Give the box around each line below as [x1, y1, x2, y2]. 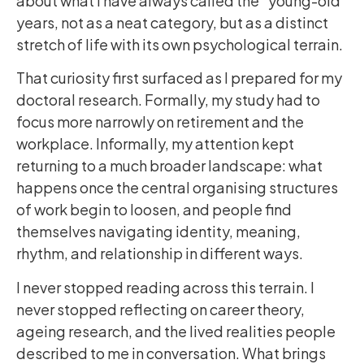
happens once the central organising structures [16, 178, 338, 197]
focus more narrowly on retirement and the [16, 112, 304, 132]
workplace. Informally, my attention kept [16, 134, 294, 154]
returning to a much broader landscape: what [16, 156, 323, 175]
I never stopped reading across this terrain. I [16, 277, 314, 297]
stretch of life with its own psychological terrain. [16, 35, 343, 54]
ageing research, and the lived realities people [16, 321, 336, 340]
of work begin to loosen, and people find [16, 200, 292, 219]
